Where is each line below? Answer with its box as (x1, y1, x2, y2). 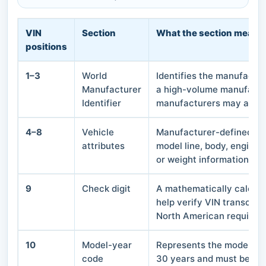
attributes (82, 140, 125, 151)
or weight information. (156, 153, 251, 165)
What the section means (156, 27, 264, 39)
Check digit (82, 182, 131, 194)
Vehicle (82, 126, 114, 138)
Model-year (82, 239, 132, 251)
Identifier (82, 97, 121, 109)
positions (26, 40, 67, 52)
